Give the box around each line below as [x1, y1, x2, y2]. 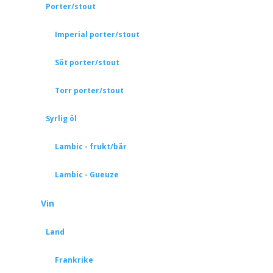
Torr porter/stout [54, 85, 124, 96]
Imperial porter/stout [54, 29, 140, 40]
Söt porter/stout [54, 57, 119, 68]
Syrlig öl [45, 113, 77, 124]
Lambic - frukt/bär [54, 141, 127, 152]
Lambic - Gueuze [54, 169, 119, 180]
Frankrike [54, 255, 93, 265]
